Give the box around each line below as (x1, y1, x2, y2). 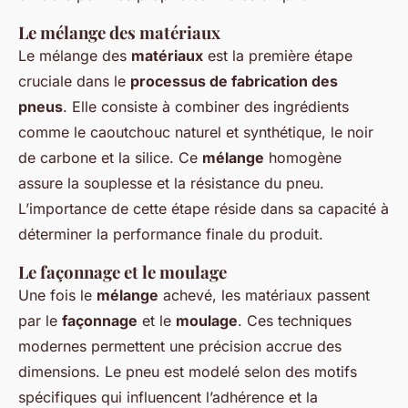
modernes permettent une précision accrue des (18, 336, 342, 355)
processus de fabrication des (130, 71, 338, 90)
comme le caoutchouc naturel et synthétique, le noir (18, 122, 373, 141)
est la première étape (203, 46, 352, 65)
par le (18, 311, 62, 330)
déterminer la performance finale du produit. (18, 224, 323, 243)
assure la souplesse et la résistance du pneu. (18, 173, 324, 192)
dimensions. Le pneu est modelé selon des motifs (18, 362, 357, 381)
